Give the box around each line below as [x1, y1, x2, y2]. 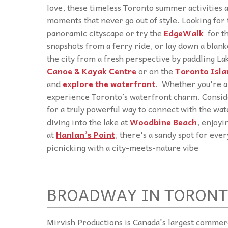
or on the [136, 64, 175, 77]
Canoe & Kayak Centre [47, 64, 136, 77]
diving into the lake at [47, 115, 130, 128]
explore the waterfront [63, 76, 155, 90]
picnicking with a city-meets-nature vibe [47, 140, 198, 154]
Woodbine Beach [130, 115, 197, 128]
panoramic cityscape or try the [47, 25, 164, 39]
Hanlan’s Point [56, 127, 115, 141]
